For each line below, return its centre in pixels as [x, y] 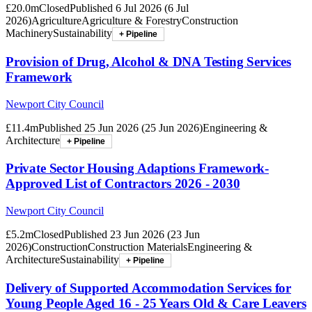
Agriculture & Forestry [132, 21]
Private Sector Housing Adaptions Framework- [137, 169]
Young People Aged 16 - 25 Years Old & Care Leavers [156, 303]
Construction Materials [138, 247]
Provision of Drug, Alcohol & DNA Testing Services [148, 61]
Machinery [29, 33]
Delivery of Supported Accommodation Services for [149, 288]
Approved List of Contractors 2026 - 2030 [123, 184]
